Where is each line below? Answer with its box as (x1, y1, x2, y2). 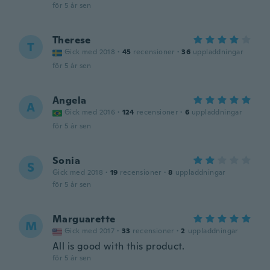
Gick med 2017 (64, 226, 115, 236)
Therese (52, 34, 91, 46)
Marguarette (52, 213, 116, 225)
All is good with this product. (52, 240, 184, 253)
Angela (52, 94, 87, 107)
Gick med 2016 (64, 107, 116, 117)
